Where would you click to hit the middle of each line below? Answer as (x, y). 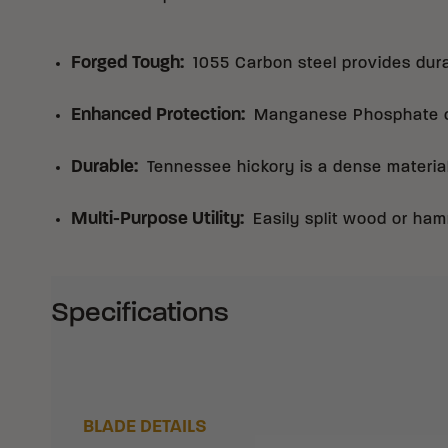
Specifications (140, 313)
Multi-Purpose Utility (155, 219)
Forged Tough (125, 63)
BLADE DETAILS (145, 427)
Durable (102, 167)
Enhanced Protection (156, 115)
